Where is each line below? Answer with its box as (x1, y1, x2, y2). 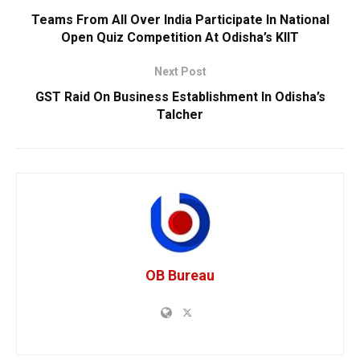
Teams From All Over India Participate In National (31, 12, 329, 28)
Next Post (153, 65, 207, 79)
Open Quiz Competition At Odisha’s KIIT (61, 30, 299, 46)
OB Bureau (145, 267, 215, 284)
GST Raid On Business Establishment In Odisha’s (35, 89, 325, 105)
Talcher (157, 107, 203, 123)
